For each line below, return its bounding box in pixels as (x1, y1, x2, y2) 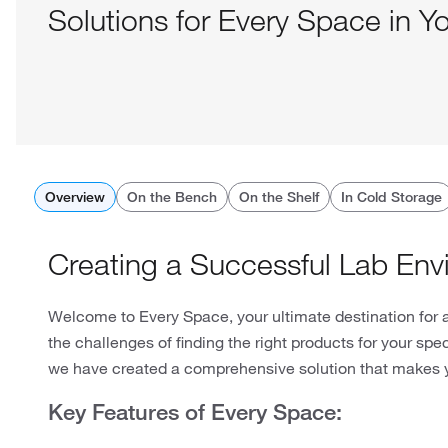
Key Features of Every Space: (48, 397, 342, 425)
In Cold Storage (340, 188, 442, 206)
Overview (44, 188, 105, 206)
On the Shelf (238, 188, 319, 206)
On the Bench (126, 188, 217, 206)
